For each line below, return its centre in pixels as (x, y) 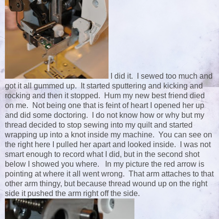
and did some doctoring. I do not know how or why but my (105, 115)
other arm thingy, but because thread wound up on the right (106, 184)
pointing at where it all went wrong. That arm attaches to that (109, 174)
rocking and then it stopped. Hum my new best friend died (105, 96)
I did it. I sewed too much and (161, 76)
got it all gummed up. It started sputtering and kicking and (104, 86)
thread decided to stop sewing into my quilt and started (99, 125)
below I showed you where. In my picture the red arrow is (105, 164)
